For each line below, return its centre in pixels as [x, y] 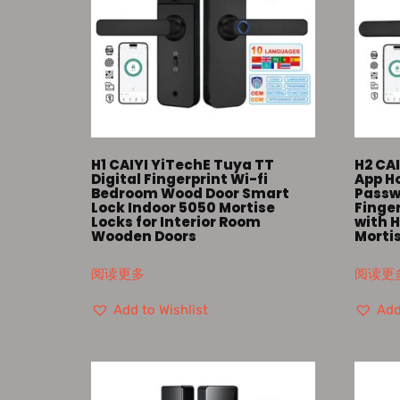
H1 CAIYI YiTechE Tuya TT [183, 164]
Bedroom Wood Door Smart [190, 193]
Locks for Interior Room [176, 221]
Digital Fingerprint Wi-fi [179, 179]
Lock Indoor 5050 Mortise [183, 207]
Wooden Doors [144, 236]
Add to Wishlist [161, 310]
